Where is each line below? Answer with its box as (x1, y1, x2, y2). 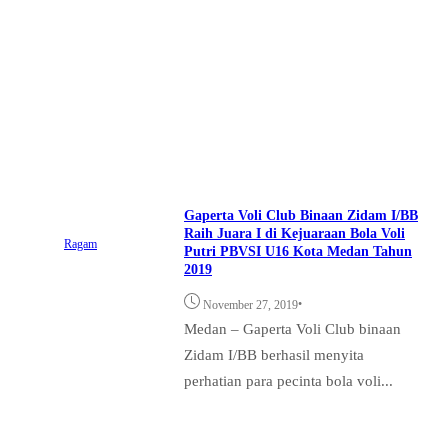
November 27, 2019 (203, 298, 298, 313)
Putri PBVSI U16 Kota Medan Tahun (184, 244, 412, 260)
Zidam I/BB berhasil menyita (184, 346, 364, 364)
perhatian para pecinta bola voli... (184, 372, 393, 390)
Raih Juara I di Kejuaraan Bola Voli (184, 226, 405, 242)
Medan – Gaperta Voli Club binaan (184, 320, 401, 338)
